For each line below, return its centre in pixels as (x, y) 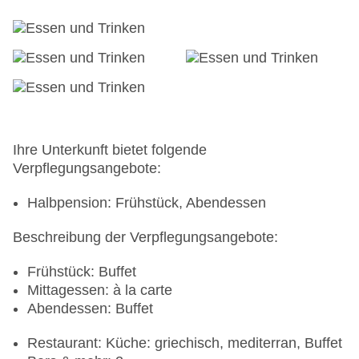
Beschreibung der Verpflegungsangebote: (145, 238)
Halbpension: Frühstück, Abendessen (147, 203)
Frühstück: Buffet (82, 272)
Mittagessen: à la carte (100, 290)
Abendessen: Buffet (90, 309)
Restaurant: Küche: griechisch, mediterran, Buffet (185, 343)
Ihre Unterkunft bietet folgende (110, 150)
